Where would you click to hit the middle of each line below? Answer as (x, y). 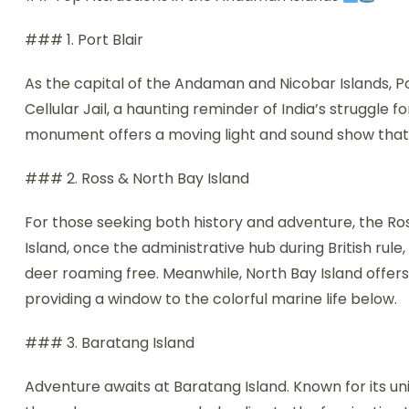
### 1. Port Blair (84, 40)
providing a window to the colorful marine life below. (211, 299)
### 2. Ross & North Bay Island (137, 179)
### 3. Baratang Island (110, 343)
